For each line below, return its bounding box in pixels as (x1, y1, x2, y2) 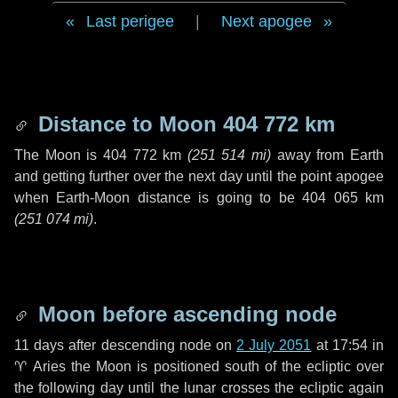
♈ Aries (14, 359, 67, 374)
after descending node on (64, 338, 237, 353)
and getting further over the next (14, 169, 219, 184)
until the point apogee (242, 169, 385, 184)
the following (14, 380, 100, 395)
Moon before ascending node (32, 302, 337, 326)
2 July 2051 (236, 338, 312, 353)
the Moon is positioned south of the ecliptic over (66, 359, 385, 374)
